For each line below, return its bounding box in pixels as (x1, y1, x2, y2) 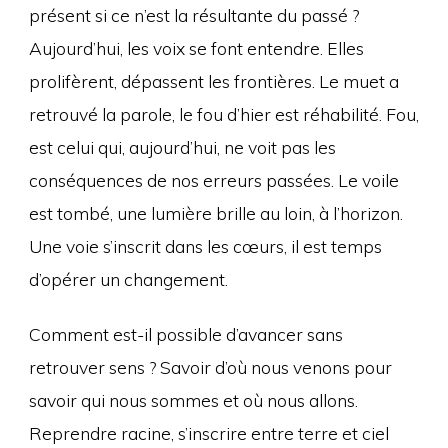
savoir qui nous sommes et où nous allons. (28, 388, 358, 411)
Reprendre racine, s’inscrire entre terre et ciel (28, 421, 389, 444)
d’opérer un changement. (28, 267, 228, 290)
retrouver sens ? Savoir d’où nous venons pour (28, 355, 392, 378)
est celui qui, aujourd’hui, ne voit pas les (28, 135, 336, 158)
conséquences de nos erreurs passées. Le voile (28, 168, 399, 191)
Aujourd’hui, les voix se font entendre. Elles (28, 36, 364, 59)
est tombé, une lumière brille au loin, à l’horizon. (28, 201, 403, 224)
